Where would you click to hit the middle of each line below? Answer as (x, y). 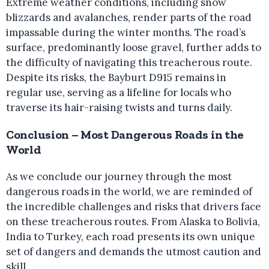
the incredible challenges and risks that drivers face (134, 207)
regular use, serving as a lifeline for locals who (119, 92)
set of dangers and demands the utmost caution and (134, 252)
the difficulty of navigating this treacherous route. (129, 62)
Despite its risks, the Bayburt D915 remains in (116, 77)
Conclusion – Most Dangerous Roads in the (125, 134)
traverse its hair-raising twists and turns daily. (119, 107)
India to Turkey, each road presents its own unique (131, 237)
